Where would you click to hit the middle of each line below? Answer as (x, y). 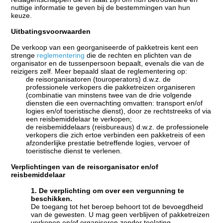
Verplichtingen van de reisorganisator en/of (85, 167)
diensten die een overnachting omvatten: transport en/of (114, 103)
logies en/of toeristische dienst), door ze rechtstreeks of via (119, 111)
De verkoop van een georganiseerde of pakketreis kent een (105, 47)
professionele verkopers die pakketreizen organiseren (111, 87)
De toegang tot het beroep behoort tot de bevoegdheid (117, 206)
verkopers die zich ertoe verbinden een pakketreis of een (116, 135)
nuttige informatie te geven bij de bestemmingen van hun (101, 7)
